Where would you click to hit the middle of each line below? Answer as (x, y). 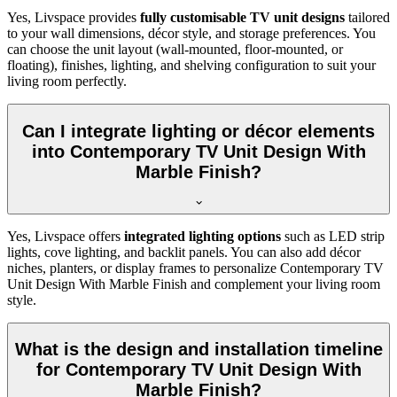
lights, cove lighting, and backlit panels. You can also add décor (184, 252)
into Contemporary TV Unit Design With (198, 152)
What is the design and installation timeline (198, 350)
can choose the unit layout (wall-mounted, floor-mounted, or (175, 50)
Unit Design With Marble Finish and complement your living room (194, 284)
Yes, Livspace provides (74, 18)
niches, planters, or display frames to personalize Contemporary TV (195, 268)
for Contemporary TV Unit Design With (198, 370)
